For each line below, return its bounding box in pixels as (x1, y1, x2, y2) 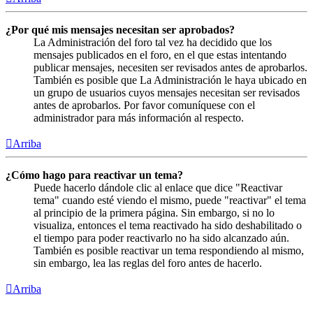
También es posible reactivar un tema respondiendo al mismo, (34, 244, 304, 256)
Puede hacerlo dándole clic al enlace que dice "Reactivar (34, 181, 282, 194)
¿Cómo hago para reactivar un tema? (6, 168, 183, 181)
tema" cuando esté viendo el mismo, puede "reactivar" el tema (34, 194, 306, 206)
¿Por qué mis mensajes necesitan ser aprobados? (6, 23, 235, 36)
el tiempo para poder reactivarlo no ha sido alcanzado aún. (34, 231, 289, 244)
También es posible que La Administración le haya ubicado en (34, 73, 307, 86)
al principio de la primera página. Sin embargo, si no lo (34, 206, 275, 219)
